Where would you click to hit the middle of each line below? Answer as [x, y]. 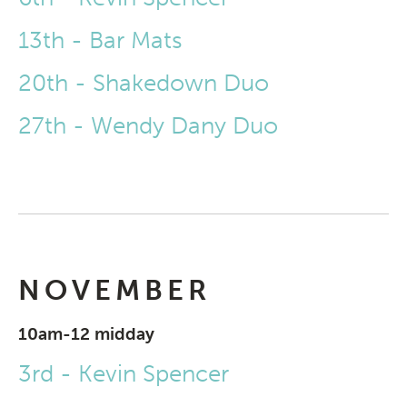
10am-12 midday [86, 334]
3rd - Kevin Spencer [124, 374]
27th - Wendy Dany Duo [148, 126]
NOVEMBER [114, 291]
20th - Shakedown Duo [144, 84]
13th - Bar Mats [100, 41]
